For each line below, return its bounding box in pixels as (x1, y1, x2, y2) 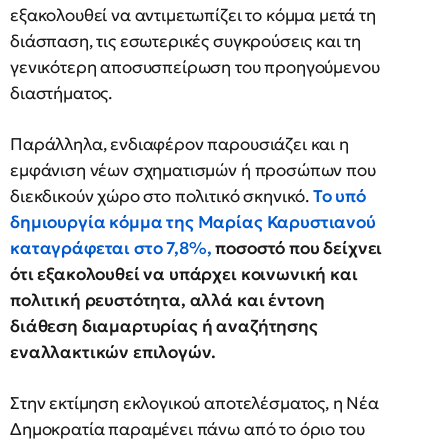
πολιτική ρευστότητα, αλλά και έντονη (10, 289, 326, 311)
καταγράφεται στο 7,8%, (10, 237, 212, 259)
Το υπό (312, 185, 366, 207)
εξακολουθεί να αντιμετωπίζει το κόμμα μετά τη (10, 4, 376, 26)
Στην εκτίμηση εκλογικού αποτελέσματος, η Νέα (10, 392, 379, 414)
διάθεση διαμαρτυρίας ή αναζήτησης (10, 315, 318, 337)
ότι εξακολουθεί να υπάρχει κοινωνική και (10, 263, 358, 285)
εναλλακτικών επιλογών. (10, 341, 216, 363)
